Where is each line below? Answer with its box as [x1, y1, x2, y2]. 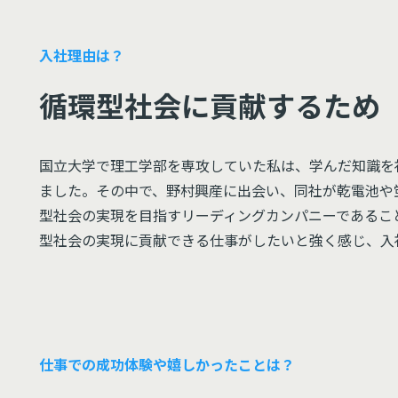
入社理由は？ [39, 44, 124, 66]
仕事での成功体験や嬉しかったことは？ [39, 354, 295, 375]
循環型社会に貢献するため [39, 84, 380, 125]
